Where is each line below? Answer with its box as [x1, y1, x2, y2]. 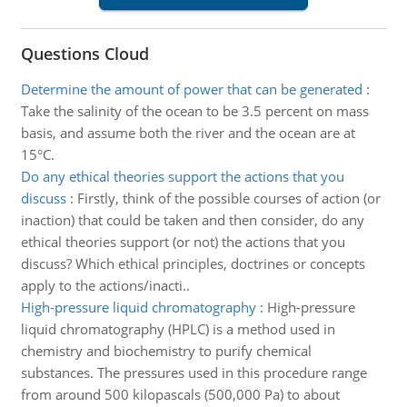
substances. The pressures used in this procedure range [20, 363, 367, 382]
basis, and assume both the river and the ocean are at [20, 124, 355, 142]
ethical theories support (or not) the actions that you [20, 233, 345, 251]
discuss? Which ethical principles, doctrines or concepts [20, 254, 365, 273]
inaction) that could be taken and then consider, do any [20, 211, 364, 229]
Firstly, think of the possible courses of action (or [76, 189, 381, 207]
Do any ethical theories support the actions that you [20, 167, 344, 185]
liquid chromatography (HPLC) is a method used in [20, 320, 335, 338]
